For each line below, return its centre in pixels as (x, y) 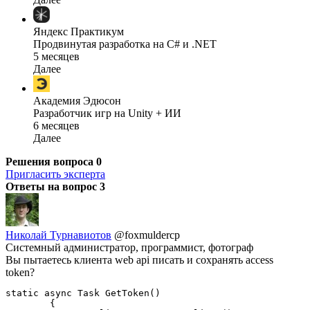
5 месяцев (56, 56)
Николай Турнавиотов (58, 235)
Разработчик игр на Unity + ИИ (107, 113)
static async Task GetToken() (83, 293)
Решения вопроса (51, 161)
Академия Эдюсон (77, 100)
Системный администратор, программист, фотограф (129, 247)
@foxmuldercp (147, 235)
